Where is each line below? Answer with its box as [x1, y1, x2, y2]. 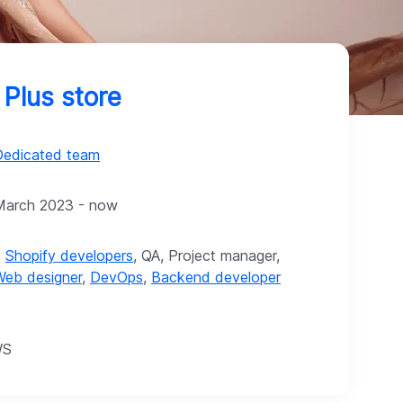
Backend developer [151, 268, 281, 286]
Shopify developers [5, 246, 133, 264]
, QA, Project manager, [133, 246, 280, 264]
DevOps [90, 268, 143, 286]
